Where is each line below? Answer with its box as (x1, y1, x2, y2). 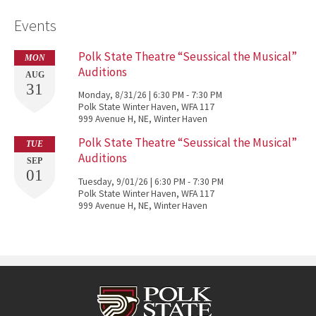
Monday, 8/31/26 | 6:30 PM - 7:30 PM (78, 89, 222, 102)
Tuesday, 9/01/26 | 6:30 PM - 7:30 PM (78, 175, 224, 188)
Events (14, 15, 56, 35)
